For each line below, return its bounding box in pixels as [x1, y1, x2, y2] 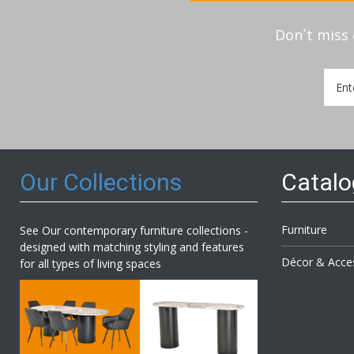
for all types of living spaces [20, 256, 161, 271]
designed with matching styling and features [20, 239, 244, 254]
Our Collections [20, 168, 182, 196]
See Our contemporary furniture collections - [20, 223, 248, 238]
